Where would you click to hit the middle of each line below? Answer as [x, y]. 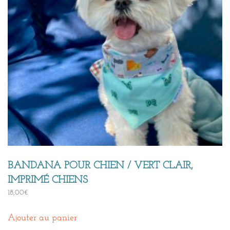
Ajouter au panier [42, 218]
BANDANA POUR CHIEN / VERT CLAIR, [100, 166]
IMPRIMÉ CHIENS [48, 180]
